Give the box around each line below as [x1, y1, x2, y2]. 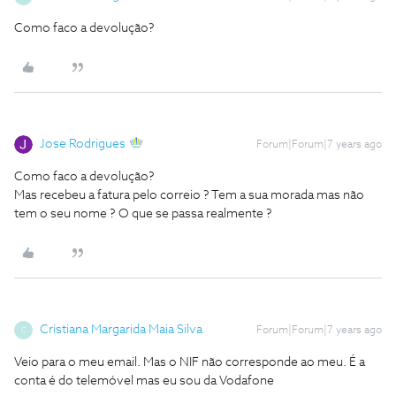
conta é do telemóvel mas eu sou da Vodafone [14, 375, 274, 387]
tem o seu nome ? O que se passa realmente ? [14, 208, 272, 220]
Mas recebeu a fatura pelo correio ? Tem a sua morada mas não [14, 189, 364, 202]
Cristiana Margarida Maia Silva [40, 324, 202, 336]
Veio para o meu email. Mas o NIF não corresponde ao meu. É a [14, 356, 365, 369]
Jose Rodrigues [40, 138, 126, 150]
